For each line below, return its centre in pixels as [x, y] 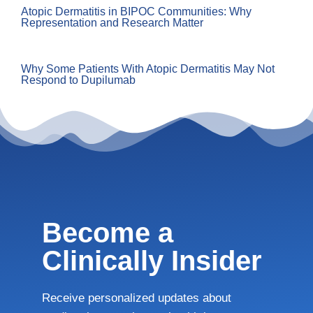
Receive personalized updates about [137, 298]
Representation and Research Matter [112, 23]
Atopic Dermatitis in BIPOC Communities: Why [136, 12]
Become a [108, 233]
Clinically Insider [152, 261]
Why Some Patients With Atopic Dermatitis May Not [148, 69]
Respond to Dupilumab [78, 80]
